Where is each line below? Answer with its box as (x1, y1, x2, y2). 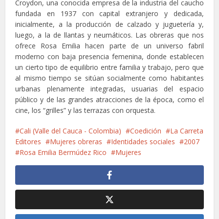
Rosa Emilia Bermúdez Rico (20, 147, 107, 157)
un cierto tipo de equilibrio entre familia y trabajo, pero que (15, 62, 204, 72)
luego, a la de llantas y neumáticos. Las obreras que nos (15, 30, 204, 40)
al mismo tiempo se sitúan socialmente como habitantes (15, 73, 204, 83)
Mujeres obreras (50, 136, 103, 146)
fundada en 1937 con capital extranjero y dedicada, (15, 8, 204, 18)
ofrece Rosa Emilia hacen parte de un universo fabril (15, 41, 204, 50)
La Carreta (170, 126, 204, 135)
